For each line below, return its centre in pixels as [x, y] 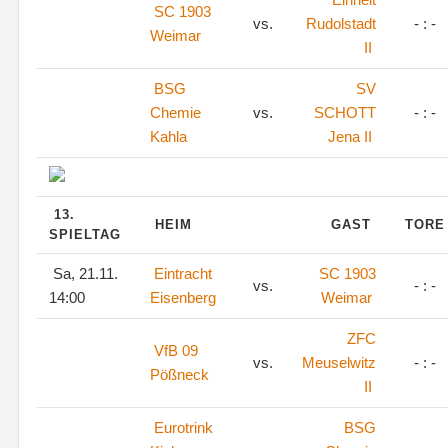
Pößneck [179, 374]
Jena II [350, 136]
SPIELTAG [87, 234]
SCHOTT [345, 112]
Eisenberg [183, 297]
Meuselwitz [339, 362]
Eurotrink [183, 427]
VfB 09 [176, 350]
